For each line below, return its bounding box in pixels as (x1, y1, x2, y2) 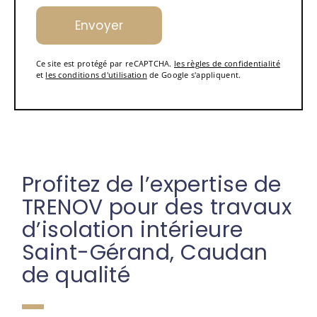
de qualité (21, 260, 131, 289)
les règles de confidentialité (173, 58, 280, 69)
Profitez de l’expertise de (21, 169, 282, 199)
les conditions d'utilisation (45, 69, 147, 81)
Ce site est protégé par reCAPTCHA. (35, 58, 174, 69)
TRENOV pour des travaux (21, 192, 292, 221)
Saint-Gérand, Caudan (21, 237, 268, 267)
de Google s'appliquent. (146, 69, 241, 81)
